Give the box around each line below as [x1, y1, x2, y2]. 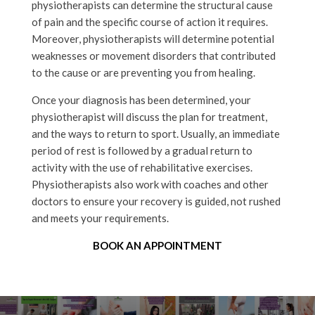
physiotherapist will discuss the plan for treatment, [31, 110, 267, 123]
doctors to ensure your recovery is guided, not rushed [31, 194, 281, 207]
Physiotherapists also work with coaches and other [31, 177, 269, 191]
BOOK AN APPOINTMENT [92, 238, 222, 252]
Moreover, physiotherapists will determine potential [31, 32, 274, 45]
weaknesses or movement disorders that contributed [31, 49, 276, 62]
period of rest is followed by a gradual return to [31, 143, 252, 157]
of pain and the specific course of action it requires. [31, 15, 268, 28]
